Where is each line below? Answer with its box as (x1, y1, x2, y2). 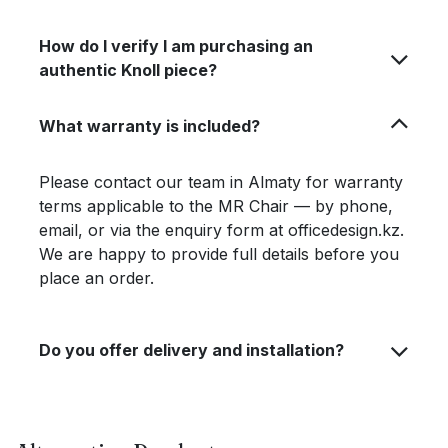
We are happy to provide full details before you (39, 244, 399, 264)
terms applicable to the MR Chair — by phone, (39, 196, 393, 216)
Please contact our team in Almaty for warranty (39, 172, 403, 192)
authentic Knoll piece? (39, 60, 217, 80)
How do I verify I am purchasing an (39, 36, 313, 56)
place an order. (39, 268, 154, 288)
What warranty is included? (39, 116, 260, 136)
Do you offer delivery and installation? (39, 340, 344, 360)
